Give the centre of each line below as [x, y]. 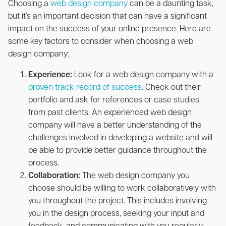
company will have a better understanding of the [115, 125]
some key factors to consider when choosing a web [101, 42]
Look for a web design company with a [143, 75]
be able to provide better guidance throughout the [118, 151]
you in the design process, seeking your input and [116, 214]
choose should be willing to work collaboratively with [122, 188]
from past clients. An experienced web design [110, 113]
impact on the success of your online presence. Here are [109, 29]
